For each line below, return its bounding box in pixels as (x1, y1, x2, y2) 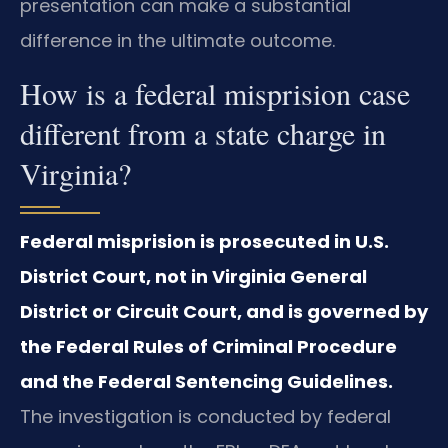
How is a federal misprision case (20, 72, 410, 113)
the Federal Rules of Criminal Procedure (20, 333, 397, 359)
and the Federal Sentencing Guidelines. (20, 368, 393, 394)
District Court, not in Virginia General (20, 263, 367, 289)
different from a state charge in (20, 112, 386, 153)
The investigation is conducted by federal (20, 403, 391, 429)
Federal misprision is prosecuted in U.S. (20, 228, 389, 254)
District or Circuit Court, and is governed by (20, 298, 428, 324)
